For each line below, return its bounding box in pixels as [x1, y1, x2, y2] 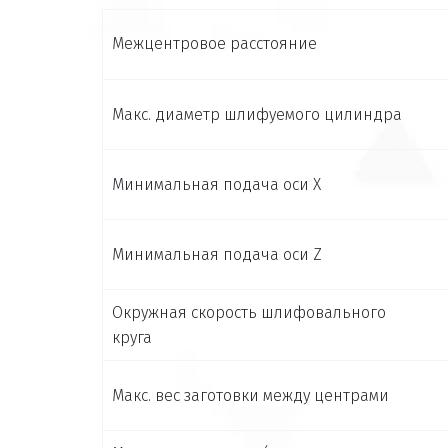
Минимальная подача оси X [112, 174, 321, 194]
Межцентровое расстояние [112, 33, 317, 53]
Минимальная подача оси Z [112, 244, 322, 264]
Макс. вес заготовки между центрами [112, 385, 389, 405]
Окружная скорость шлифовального [112, 302, 386, 322]
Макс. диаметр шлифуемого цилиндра [112, 104, 402, 124]
